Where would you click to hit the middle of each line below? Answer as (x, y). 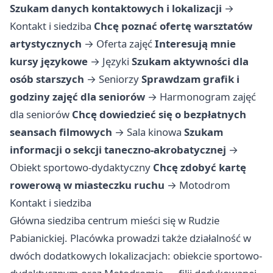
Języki (116, 62)
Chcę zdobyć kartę (200, 168)
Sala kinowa (154, 132)
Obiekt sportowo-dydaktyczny (80, 168)
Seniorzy (119, 79)
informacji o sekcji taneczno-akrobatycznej (118, 150)
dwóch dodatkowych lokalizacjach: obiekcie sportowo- (136, 256)
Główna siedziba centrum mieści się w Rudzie (115, 221)
